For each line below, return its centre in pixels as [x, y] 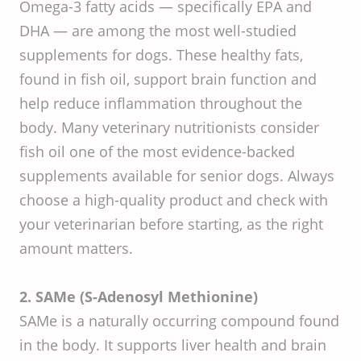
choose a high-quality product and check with [174, 200]
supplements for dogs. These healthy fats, [161, 55]
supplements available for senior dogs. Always [177, 176]
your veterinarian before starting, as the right [171, 224]
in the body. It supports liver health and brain [173, 345]
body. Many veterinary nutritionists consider [169, 127]
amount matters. [76, 248]
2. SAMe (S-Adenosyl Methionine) [139, 297]
